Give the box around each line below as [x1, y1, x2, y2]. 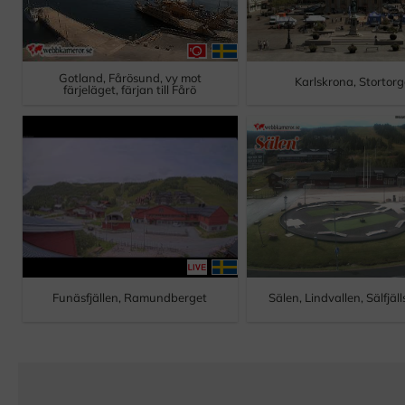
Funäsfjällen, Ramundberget [52, 290, 208, 306]
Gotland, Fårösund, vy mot [58, 71, 202, 86]
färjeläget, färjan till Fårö [63, 82, 197, 98]
